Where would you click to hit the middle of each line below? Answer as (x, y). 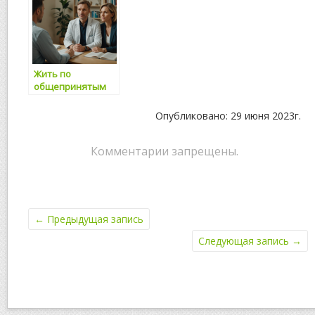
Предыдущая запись (94, 219)
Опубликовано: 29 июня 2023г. (228, 115)
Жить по (52, 73)
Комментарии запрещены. (165, 151)
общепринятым (70, 86)
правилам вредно (75, 99)
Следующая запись (245, 240)
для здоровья (65, 111)
